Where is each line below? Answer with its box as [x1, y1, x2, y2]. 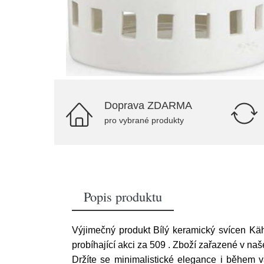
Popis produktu [84, 187, 162, 205]
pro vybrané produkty [104, 115, 184, 125]
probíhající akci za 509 [72, 240, 168, 250]
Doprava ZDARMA [104, 100, 192, 111]
